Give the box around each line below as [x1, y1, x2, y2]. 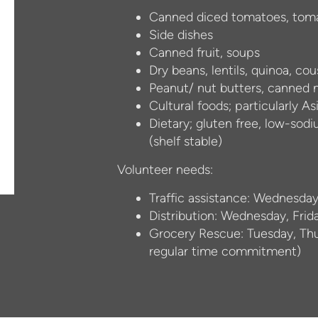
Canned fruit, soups [149, 44, 261, 60]
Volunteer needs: [117, 161, 214, 177]
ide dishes [157, 26, 214, 43]
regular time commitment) [149, 243, 302, 259]
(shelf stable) [149, 133, 223, 149]
